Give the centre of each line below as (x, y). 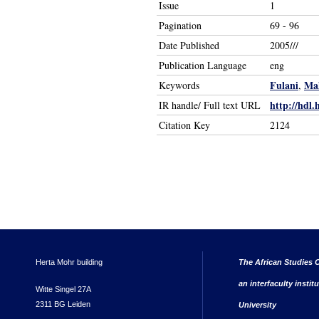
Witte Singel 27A (63, 289)
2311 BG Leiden (63, 304)
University (257, 304)
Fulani (284, 85)
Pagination (180, 25)
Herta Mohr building (69, 262)
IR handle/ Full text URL (210, 105)
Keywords (179, 85)
